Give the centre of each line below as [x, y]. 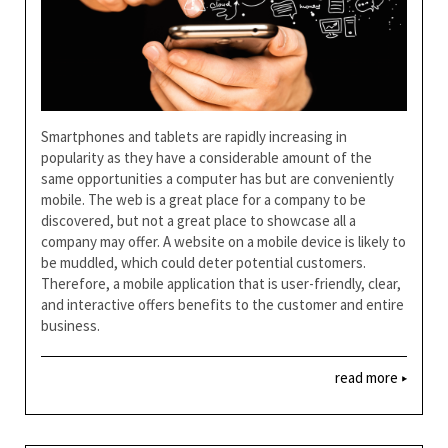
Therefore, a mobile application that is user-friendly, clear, [221, 283]
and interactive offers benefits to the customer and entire [222, 304]
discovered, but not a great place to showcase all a [198, 220]
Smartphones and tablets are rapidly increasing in [194, 136]
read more [368, 377]
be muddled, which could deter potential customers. [203, 262]
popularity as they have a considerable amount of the [206, 157]
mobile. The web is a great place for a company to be [203, 199]
